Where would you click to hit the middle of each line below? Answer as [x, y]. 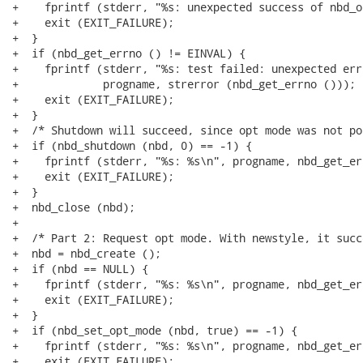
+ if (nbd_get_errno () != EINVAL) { [129, 53]
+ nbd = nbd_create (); [87, 253]
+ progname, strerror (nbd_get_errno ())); [184, 84]
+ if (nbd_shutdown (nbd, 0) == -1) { [132, 145]
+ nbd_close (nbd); [74, 207]
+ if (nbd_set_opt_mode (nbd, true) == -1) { [155, 330]
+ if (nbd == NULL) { [80, 269]
